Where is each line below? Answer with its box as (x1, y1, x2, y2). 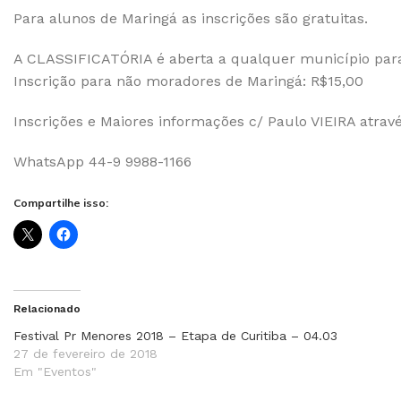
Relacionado (13, 303, 81, 315)
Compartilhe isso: (13, 196, 108, 209)
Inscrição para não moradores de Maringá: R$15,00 (13, 73, 363, 90)
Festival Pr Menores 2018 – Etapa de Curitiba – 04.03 (13, 328, 337, 343)
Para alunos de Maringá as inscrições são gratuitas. (13, 10, 368, 27)
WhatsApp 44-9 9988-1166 (13, 153, 192, 170)
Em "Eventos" (13, 364, 97, 379)
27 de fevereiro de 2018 (13, 346, 158, 361)
